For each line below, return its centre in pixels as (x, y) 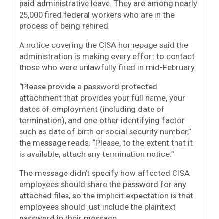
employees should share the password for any (103, 185)
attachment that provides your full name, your (102, 98)
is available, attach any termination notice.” (97, 154)
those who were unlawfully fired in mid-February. (108, 68)
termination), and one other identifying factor (102, 120)
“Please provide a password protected (88, 87)
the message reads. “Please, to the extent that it (106, 143)
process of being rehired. (65, 26)
